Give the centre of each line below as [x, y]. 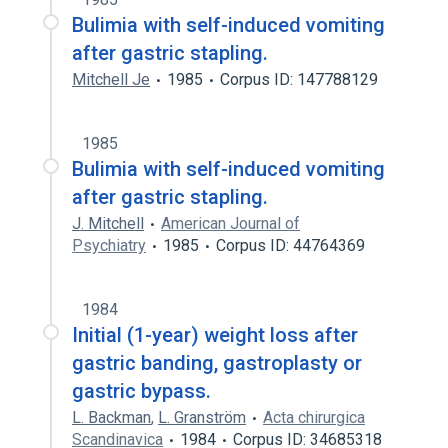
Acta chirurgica [314, 417]
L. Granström [202, 417]
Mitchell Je [111, 79]
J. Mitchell [108, 223]
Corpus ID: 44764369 [290, 245]
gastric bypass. [141, 391]
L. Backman [111, 417]
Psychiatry [109, 245]
